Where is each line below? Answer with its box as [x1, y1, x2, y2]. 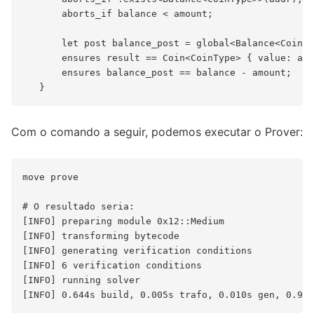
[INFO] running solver [22, 275, 140, 286]
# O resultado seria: [22, 201, 140, 212]
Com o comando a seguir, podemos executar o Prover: [11, 125, 303, 139]
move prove [22, 172, 78, 183]
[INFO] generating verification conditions [22, 245, 252, 257]
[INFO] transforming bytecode [22, 231, 179, 242]
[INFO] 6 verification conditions [22, 260, 202, 271]
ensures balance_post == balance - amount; [22, 67, 292, 78]
